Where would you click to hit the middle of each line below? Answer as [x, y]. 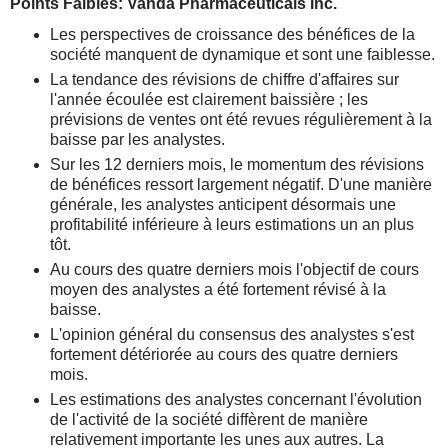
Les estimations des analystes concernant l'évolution [236, 399]
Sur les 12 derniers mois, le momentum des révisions [237, 164]
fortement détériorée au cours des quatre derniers [224, 354]
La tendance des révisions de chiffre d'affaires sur [224, 79]
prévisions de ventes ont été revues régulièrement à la [241, 119]
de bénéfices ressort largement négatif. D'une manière [241, 184]
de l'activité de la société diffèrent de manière [209, 419]
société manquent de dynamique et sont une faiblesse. [242, 54]
